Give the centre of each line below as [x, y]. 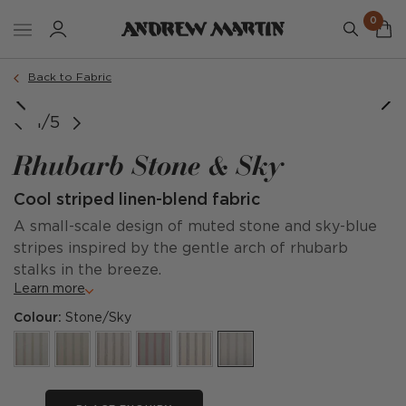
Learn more [49, 289]
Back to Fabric [70, 77]
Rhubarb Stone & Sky [149, 164]
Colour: [39, 318]
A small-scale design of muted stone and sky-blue [195, 227]
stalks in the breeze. [87, 271]
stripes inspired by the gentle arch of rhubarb [181, 249]
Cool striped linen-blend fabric [137, 200]
